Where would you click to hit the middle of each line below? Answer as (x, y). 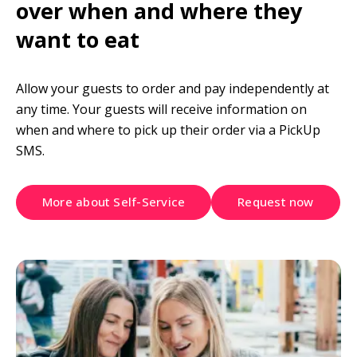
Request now (276, 201)
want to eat (78, 40)
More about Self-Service (114, 201)
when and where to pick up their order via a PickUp (168, 130)
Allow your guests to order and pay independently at (173, 89)
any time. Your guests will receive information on (161, 110)
